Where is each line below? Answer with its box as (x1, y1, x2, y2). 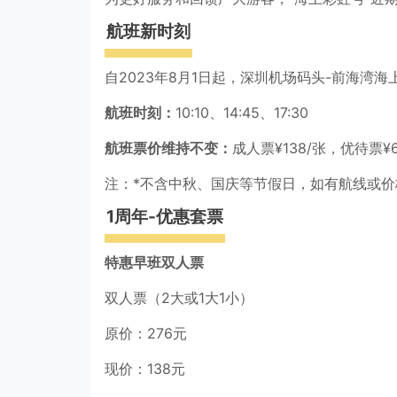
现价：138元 (105, 360, 185, 378)
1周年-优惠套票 (106, 206, 223, 228)
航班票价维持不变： (105, 139, 232, 158)
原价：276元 (105, 324, 187, 343)
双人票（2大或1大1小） (105, 289, 253, 307)
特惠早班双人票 (105, 253, 204, 272)
